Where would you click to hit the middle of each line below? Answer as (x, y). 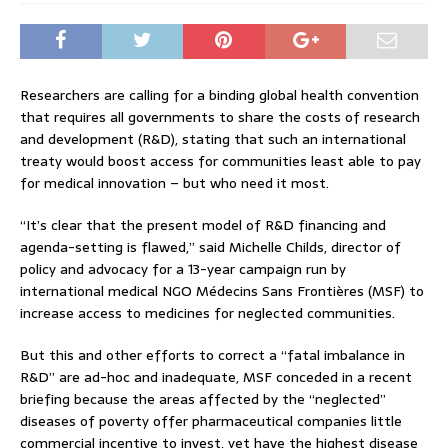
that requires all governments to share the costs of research (220, 116)
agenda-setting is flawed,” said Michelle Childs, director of (210, 246)
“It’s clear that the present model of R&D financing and (203, 224)
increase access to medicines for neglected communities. (207, 312)
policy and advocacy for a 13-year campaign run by (183, 268)
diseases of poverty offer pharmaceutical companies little (211, 420)
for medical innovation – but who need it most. (174, 182)
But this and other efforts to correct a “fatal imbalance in (212, 354)
